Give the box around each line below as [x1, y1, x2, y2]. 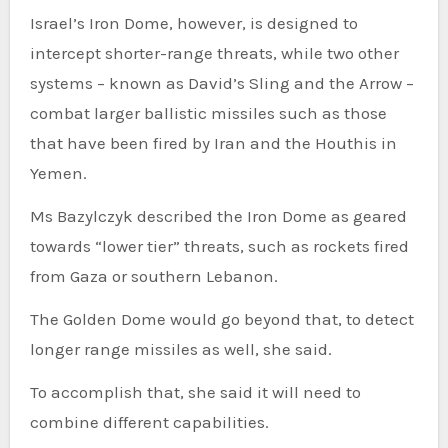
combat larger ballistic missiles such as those [29, 103, 387, 124]
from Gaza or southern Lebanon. [29, 266, 278, 287]
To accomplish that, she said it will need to [29, 382, 361, 403]
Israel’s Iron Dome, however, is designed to [29, 13, 358, 34]
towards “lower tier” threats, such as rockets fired [29, 236, 409, 257]
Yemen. [29, 163, 87, 184]
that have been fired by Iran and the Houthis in [29, 133, 397, 154]
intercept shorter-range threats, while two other [29, 43, 399, 64]
